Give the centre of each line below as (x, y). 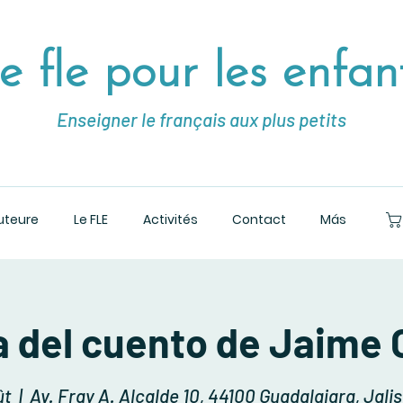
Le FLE (90, 219)
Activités (170, 219)
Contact (259, 219)
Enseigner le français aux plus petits (201, 119)
